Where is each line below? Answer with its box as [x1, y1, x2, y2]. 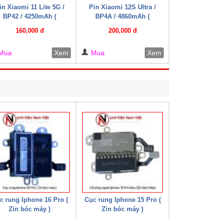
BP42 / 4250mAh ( [3, 12, 57, 20]
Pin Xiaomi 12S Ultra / [89, 3, 156, 11]
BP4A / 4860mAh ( [95, 12, 150, 20]
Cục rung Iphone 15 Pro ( [84, 196, 161, 203]
